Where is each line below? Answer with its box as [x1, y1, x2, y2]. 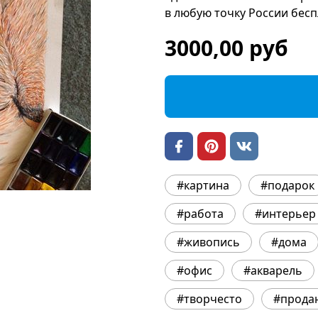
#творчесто [177, 291, 242, 307]
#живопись [177, 234, 240, 250]
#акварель [243, 263, 302, 278]
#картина [177, 177, 229, 193]
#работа [177, 206, 224, 221]
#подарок [261, 177, 314, 193]
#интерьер [255, 206, 316, 221]
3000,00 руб [165, 33, 288, 62]
